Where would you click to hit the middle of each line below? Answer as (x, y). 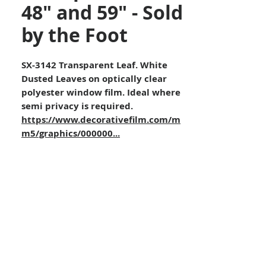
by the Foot (75, 35)
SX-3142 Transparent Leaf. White (94, 65)
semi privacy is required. (77, 106)
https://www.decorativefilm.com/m (101, 120)
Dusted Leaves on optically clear (94, 79)
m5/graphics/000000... (71, 133)
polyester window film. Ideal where (101, 92)
